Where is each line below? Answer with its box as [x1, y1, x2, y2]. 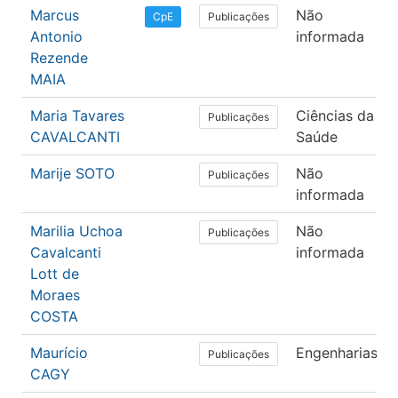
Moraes [30, 286, 80, 305]
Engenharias [296, 344, 378, 362]
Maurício [30, 344, 88, 362]
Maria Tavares [30, 107, 124, 125]
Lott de [30, 265, 79, 283]
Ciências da [296, 107, 374, 125]
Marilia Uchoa [30, 222, 123, 241]
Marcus [30, 6, 79, 25]
